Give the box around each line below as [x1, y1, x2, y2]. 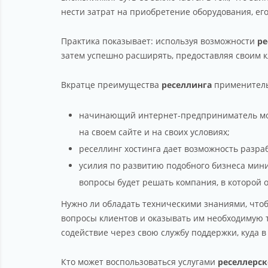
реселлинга [162, 79, 212, 90]
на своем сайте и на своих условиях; [79, 126, 230, 138]
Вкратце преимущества [61, 79, 162, 90]
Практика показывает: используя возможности [61, 35, 257, 47]
